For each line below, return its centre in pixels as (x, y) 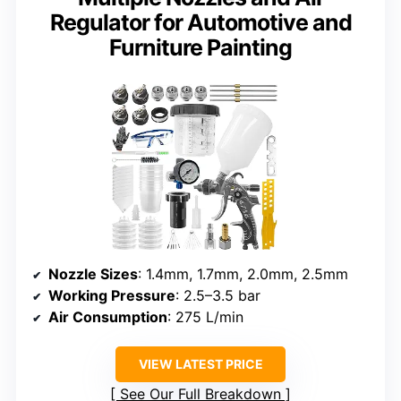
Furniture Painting (200, 48)
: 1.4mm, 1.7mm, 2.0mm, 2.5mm (243, 274)
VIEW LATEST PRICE (200, 364)
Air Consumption (108, 317)
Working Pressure (112, 296)
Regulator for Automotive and (200, 23)
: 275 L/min (205, 317)
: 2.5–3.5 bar (218, 296)
